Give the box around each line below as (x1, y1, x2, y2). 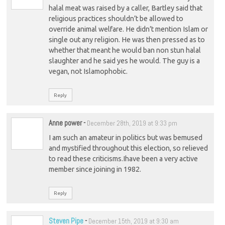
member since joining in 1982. (48, 165, 141, 174)
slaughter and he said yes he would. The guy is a (48, 57, 200, 65)
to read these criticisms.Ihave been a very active (48, 155, 198, 163)
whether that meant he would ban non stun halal (48, 46, 201, 55)
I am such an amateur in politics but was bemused (48, 134, 202, 142)
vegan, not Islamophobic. (48, 67, 128, 76)
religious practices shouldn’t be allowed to (48, 15, 183, 23)
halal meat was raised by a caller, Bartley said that (48, 4, 202, 13)
